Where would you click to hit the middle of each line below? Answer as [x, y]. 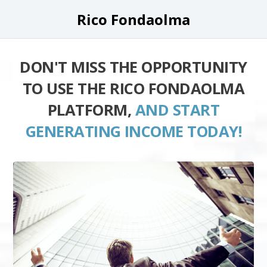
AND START [177, 110]
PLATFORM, [91, 110]
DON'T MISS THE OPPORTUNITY [133, 67]
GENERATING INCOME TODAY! [133, 131]
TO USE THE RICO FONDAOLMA [133, 89]
